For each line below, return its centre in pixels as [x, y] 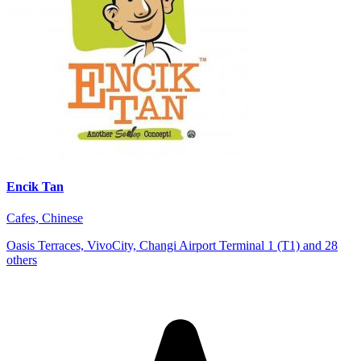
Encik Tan [35, 186]
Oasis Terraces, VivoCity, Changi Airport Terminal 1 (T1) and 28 [172, 246]
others [22, 260]
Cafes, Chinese [45, 218]
